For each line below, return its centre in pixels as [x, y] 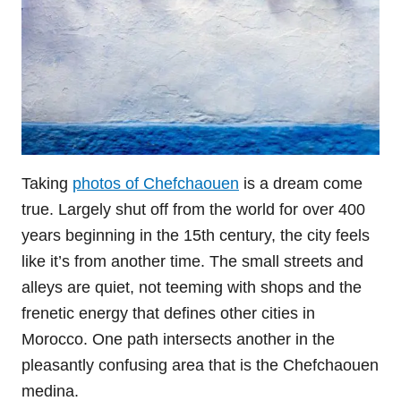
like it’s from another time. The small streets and [192, 262]
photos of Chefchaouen [156, 184]
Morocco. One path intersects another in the [178, 340]
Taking [47, 184]
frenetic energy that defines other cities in [168, 314]
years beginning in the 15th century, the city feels [196, 236]
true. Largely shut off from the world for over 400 [193, 210]
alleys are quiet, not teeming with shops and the [192, 288]
